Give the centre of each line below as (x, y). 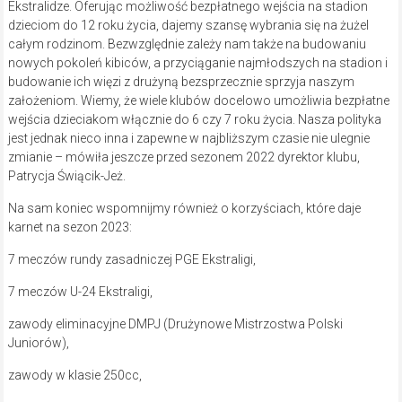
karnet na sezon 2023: (70, 227)
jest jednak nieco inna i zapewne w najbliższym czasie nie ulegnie (188, 138)
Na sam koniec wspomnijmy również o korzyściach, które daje (184, 208)
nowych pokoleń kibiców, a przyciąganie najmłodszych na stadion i (197, 62)
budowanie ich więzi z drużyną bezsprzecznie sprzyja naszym (181, 81)
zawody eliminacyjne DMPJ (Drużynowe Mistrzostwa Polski (175, 323)
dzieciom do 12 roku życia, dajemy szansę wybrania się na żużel (188, 25)
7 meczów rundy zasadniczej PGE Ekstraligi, (131, 259)
